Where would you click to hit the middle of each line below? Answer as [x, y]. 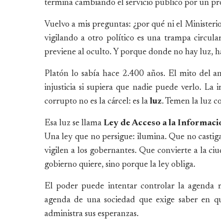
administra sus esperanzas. [91, 214]
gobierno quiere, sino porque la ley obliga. [120, 165]
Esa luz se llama [74, 123]
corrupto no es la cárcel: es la [97, 101]
